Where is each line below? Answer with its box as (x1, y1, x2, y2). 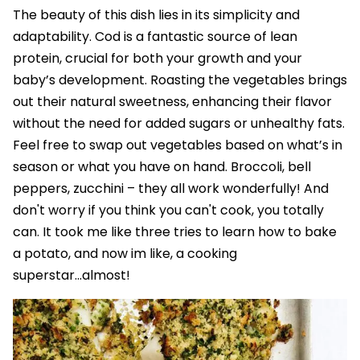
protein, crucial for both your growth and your (13, 48, 302, 67)
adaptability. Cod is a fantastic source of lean (13, 27, 297, 46)
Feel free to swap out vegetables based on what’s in (13, 135, 342, 154)
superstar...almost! (13, 265, 130, 284)
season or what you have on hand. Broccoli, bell (13, 157, 311, 176)
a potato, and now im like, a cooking (13, 243, 237, 263)
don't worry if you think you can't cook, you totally (13, 200, 324, 219)
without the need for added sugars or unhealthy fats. (13, 113, 345, 133)
